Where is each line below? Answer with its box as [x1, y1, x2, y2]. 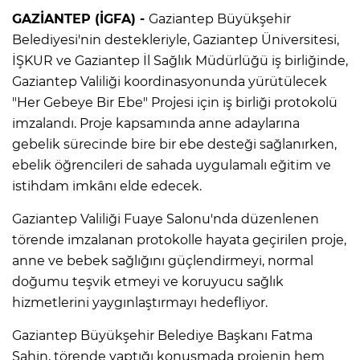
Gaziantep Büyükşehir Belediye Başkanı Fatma [12, 327, 313, 343]
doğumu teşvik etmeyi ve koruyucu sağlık [12, 273, 284, 289]
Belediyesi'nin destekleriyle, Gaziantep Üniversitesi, [12, 31, 339, 47]
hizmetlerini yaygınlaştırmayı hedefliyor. [12, 294, 268, 310]
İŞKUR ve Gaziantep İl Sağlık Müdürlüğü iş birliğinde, [12, 52, 348, 68]
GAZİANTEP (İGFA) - [12, 10, 149, 27]
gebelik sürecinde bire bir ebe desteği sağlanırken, [12, 136, 337, 152]
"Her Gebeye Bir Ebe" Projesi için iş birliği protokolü [12, 94, 337, 110]
